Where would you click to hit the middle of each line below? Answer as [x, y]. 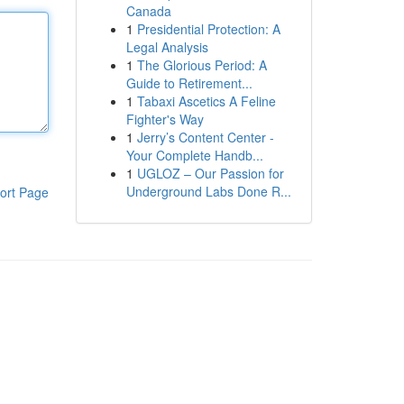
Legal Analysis [167, 47]
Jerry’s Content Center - [205, 137]
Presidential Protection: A [208, 29]
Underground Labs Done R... [208, 191]
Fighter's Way [165, 119]
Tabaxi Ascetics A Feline [206, 101]
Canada [148, 11]
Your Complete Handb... [194, 155]
